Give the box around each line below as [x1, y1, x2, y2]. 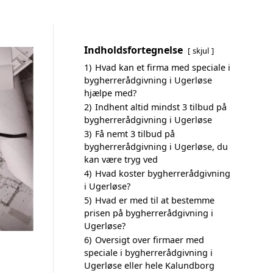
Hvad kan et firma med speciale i [95, 62, 230, 73]
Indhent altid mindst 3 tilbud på [95, 101, 227, 113]
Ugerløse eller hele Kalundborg [84, 260, 214, 271]
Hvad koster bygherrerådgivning [95, 168, 230, 179]
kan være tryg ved [84, 154, 158, 165]
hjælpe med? [84, 87, 136, 99]
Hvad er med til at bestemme [95, 194, 214, 206]
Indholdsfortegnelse [84, 43, 183, 57]
